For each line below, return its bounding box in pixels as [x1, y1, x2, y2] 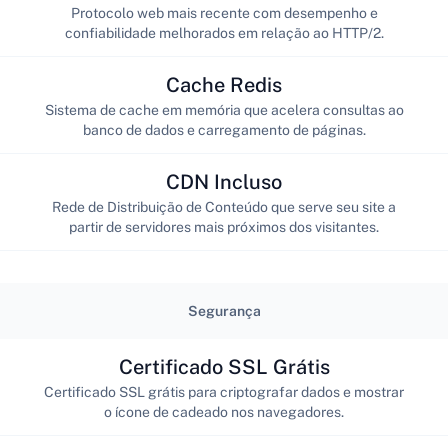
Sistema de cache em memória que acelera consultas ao [44, 101, 404, 118]
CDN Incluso [166, 169, 282, 194]
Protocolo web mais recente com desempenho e [70, 4, 378, 21]
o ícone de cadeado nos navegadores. [104, 403, 344, 420]
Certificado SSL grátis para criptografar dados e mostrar [44, 383, 404, 400]
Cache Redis [166, 72, 282, 97]
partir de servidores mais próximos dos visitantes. [69, 218, 379, 235]
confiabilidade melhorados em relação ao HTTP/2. [64, 24, 384, 41]
